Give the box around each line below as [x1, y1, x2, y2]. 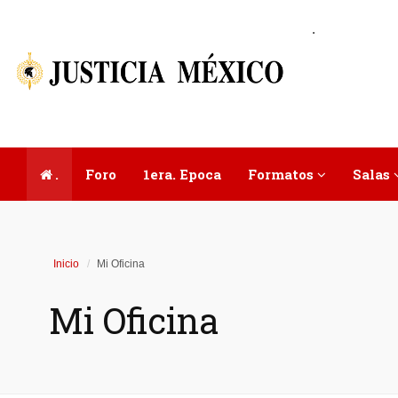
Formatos [248, 165, 317, 183]
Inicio [53, 258, 79, 270]
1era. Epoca [143, 165, 221, 183]
